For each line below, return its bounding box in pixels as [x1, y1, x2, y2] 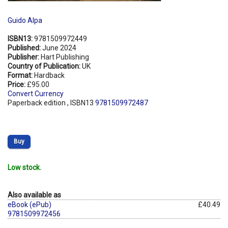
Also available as [8, 190, 61, 199]
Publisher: [8, 52, 41, 61]
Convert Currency [8, 89, 64, 98]
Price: [8, 80, 27, 89]
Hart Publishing [41, 52, 89, 61]
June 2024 [42, 43, 76, 52]
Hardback [34, 71, 65, 79]
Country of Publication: [8, 62, 82, 70]
